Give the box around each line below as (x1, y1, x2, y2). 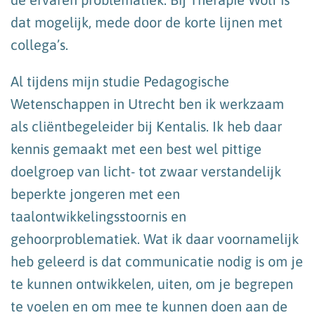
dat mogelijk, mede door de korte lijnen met (11, 13, 283, 30)
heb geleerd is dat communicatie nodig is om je (11, 252, 303, 269)
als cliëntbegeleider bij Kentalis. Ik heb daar (11, 117, 282, 134)
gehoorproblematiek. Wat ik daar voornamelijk (11, 230, 299, 247)
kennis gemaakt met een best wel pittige (11, 140, 262, 157)
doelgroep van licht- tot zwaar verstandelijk (11, 162, 281, 179)
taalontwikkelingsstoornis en (11, 207, 186, 224)
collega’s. (11, 36, 68, 53)
